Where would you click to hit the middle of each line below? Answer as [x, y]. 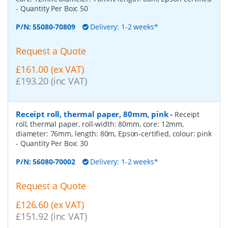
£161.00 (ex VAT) [50, 69]
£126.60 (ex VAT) [50, 205]
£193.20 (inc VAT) [51, 81]
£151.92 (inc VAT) [51, 217]
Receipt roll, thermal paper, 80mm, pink [92, 114]
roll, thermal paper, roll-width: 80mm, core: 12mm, [100, 124]
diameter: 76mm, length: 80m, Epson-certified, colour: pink [114, 134]
